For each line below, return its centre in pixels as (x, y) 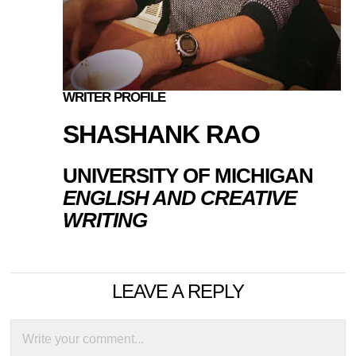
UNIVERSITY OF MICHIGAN (188, 175)
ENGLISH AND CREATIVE (180, 197)
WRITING (105, 220)
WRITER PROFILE (114, 97)
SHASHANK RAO (162, 134)
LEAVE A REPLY (178, 291)
